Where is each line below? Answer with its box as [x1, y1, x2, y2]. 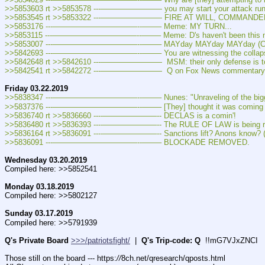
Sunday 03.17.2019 [5, 209, 73, 218]
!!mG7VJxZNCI [201, 235, 258, 245]
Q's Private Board [5, 235, 69, 245]
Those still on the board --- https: [5, 253, 117, 263]
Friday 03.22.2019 [5, 84, 68, 93]
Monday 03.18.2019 [5, 182, 74, 192]
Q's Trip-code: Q [141, 235, 201, 245]
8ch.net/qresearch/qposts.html [121, 253, 225, 263]
